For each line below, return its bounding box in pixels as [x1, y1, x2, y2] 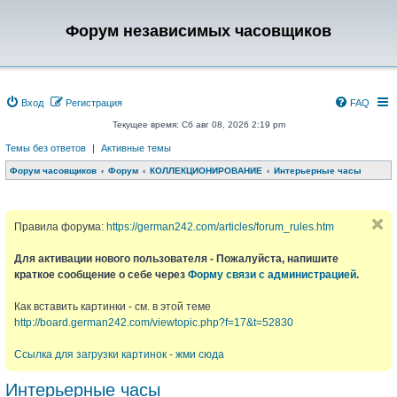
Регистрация [66, 97, 122, 108]
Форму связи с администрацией [188, 269, 356, 281]
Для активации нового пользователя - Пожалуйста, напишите [14, 253, 339, 265]
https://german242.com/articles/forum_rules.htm [106, 221, 334, 233]
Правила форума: [14, 221, 106, 233]
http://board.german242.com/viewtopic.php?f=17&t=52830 [14, 316, 293, 329]
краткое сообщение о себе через [14, 269, 188, 281]
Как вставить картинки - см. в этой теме [14, 300, 211, 313]
